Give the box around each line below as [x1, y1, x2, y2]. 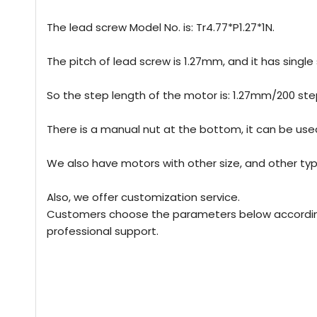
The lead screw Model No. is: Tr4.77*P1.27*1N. [47, 20, 275, 35]
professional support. [47, 224, 158, 238]
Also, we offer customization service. [47, 190, 240, 204]
